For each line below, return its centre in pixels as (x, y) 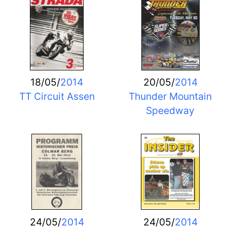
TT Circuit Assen (57, 97)
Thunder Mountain (170, 97)
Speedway (170, 111)
